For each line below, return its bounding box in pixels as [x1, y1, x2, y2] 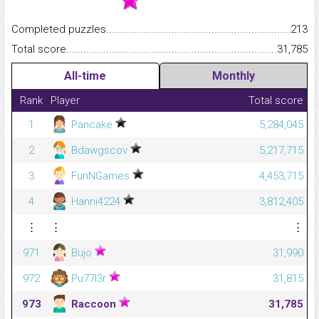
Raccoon [68, 298, 119, 311]
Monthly [211, 69, 255, 83]
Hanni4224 [68, 195, 123, 209]
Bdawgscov [68, 144, 130, 157]
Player [51, 94, 80, 108]
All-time [64, 69, 107, 83]
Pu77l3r [68, 272, 109, 286]
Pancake [68, 118, 115, 132]
